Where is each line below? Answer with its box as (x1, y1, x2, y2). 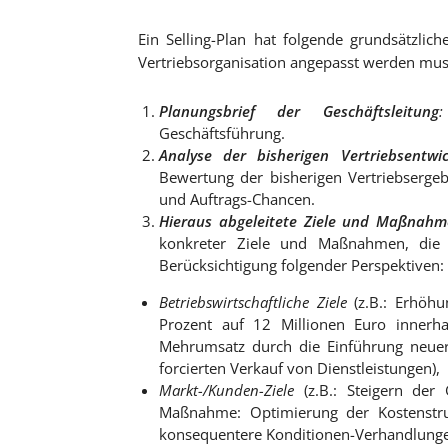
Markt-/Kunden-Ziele (159, 380, 294, 400)
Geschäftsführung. (159, 123, 285, 143)
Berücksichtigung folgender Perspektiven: (159, 255, 444, 275)
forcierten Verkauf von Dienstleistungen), (159, 358, 440, 378)
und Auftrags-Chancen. (159, 189, 315, 209)
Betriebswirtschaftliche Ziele (159, 292, 347, 312)
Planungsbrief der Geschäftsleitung (159, 101, 439, 121)
